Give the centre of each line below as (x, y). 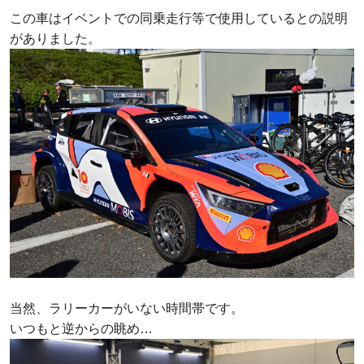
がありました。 (55, 39)
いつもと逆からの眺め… (81, 328)
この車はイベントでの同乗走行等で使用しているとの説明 (179, 19)
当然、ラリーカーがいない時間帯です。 (127, 308)
